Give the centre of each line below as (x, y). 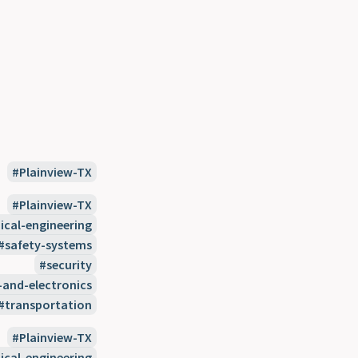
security (70, 265)
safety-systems (49, 245)
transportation (49, 304)
